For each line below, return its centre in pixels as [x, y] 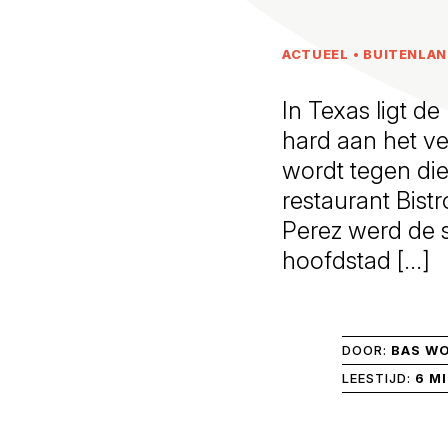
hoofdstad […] [356, 260]
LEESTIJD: [378, 377]
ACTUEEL [315, 53]
